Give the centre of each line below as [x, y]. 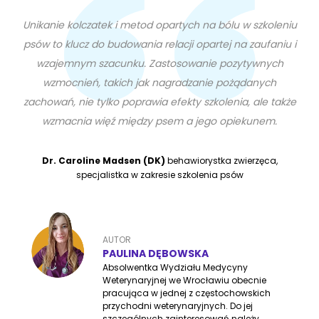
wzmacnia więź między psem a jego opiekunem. [159, 121]
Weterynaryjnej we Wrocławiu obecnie [185, 281]
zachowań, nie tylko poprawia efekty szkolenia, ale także [159, 102]
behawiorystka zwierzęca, [221, 161]
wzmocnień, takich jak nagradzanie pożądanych [159, 83]
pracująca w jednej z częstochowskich [187, 293]
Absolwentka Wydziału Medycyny [176, 268]
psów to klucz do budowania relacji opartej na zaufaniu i [159, 45]
